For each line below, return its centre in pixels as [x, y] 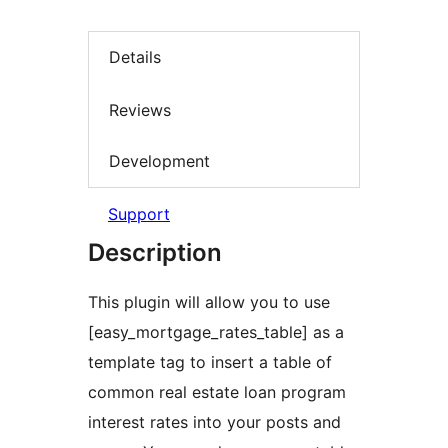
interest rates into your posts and [214, 421]
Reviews [140, 109]
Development [159, 161]
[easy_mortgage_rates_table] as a [216, 331]
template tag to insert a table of [210, 361]
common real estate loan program [217, 391]
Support [139, 213]
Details [135, 57]
